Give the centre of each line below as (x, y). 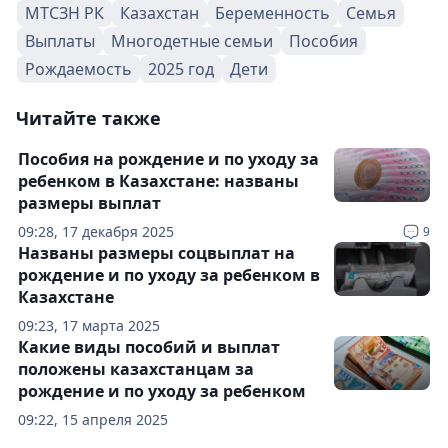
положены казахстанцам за (136, 369)
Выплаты (60, 41)
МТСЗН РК (64, 13)
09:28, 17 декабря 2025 (96, 231)
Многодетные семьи (192, 41)
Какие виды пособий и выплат (149, 347)
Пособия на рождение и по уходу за (168, 159)
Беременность (272, 13)
